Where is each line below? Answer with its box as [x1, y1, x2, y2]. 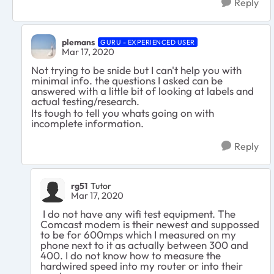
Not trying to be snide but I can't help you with [31, 64, 242, 77]
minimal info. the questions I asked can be [31, 74, 223, 87]
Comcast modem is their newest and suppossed [40, 218, 259, 231]
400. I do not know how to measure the [40, 249, 221, 262]
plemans [62, 36, 95, 48]
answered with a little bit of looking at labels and [31, 84, 254, 98]
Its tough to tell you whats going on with [31, 106, 214, 120]
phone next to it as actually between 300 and [40, 239, 248, 252]
